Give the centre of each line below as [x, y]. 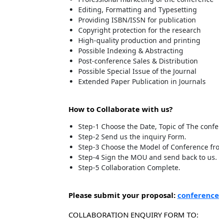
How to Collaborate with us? [120, 109]
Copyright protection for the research [139, 30]
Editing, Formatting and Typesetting [137, 10]
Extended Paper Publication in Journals [142, 81]
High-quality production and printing [139, 40]
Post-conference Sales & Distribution [138, 61]
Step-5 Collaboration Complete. [129, 167]
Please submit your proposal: [122, 195]
